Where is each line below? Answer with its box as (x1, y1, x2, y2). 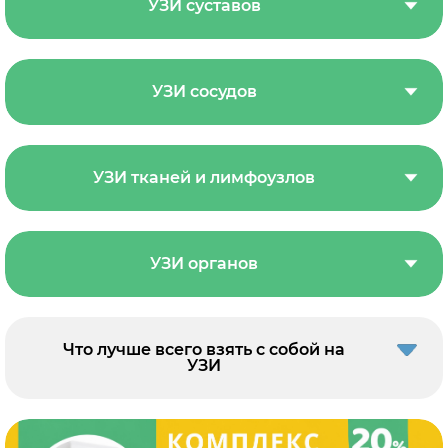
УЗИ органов (150, 254, 258, 274)
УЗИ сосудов (151, 82, 257, 102)
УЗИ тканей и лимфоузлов (93, 168, 315, 188)
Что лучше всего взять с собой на (63, 340, 345, 360)
